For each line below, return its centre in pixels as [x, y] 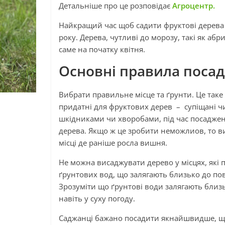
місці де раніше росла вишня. [114, 143]
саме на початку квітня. [104, 49]
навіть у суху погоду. [97, 198]
